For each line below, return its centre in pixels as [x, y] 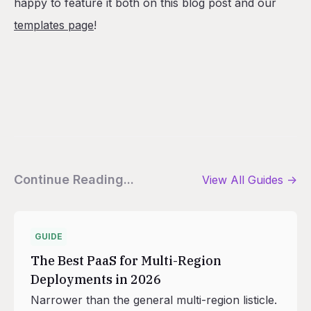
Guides [266, 179]
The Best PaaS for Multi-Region [126, 261]
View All [225, 179]
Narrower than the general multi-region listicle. [154, 300]
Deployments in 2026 [96, 279]
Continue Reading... [74, 179]
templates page [54, 25]
